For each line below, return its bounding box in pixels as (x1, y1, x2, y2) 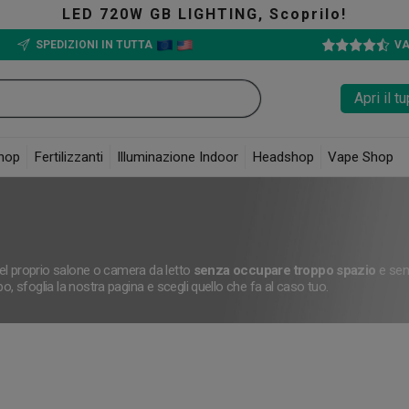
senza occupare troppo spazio (193, 262, 376, 279)
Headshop (252, 149, 314, 166)
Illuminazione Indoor (117, 149, 238, 166)
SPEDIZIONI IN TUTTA (36, 37, 153, 51)
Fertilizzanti (34, 149, 103, 166)
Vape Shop (328, 149, 393, 166)
